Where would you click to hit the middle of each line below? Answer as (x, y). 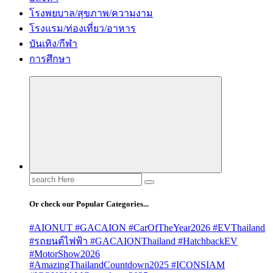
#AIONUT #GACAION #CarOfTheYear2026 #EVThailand (147, 228)
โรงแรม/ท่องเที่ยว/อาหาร (83, 28)
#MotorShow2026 (65, 254)
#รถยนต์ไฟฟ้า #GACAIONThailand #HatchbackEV (133, 241)
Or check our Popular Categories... (89, 204)
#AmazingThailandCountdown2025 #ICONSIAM (127, 265)
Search (42, 178)
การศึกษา (50, 59)
